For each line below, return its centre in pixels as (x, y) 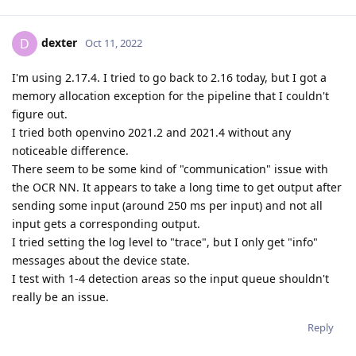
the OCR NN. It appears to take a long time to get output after (177, 188)
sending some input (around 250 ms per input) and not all (167, 206)
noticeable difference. (70, 151)
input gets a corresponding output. (106, 224)
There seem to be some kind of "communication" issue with (170, 169)
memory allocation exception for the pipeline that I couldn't (170, 96)
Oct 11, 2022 (114, 43)
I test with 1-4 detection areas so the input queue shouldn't (170, 279)
